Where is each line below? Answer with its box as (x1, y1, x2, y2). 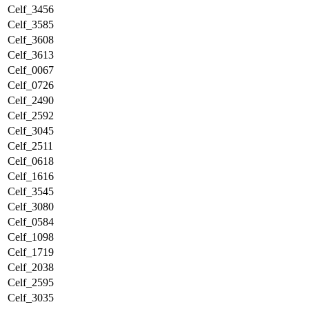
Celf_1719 (8, 246, 54, 258)
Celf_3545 (8, 186, 54, 197)
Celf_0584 (8, 216, 54, 228)
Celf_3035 (8, 292, 54, 303)
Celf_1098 (8, 231, 54, 243)
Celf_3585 (8, 19, 54, 30)
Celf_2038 (8, 261, 54, 273)
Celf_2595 (8, 277, 54, 288)
